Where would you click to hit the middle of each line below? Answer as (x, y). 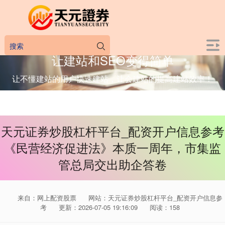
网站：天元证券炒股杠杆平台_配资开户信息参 (155, 198)
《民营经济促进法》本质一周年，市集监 (113, 148)
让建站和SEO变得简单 (113, 60)
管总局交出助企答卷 (113, 164)
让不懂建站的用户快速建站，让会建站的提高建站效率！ (113, 79)
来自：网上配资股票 (48, 198)
